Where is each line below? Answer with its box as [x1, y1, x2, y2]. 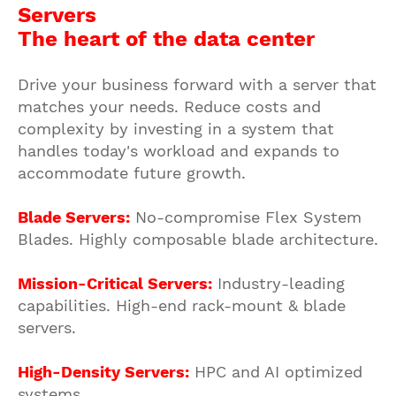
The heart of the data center [18, 27, 315, 51]
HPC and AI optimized [189, 362, 362, 381]
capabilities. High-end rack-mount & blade [18, 296, 346, 315]
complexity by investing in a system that [18, 119, 334, 138]
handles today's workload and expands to [18, 141, 339, 160]
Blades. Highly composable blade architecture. [18, 230, 378, 248]
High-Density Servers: [18, 362, 189, 381]
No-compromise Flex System [130, 208, 362, 226]
